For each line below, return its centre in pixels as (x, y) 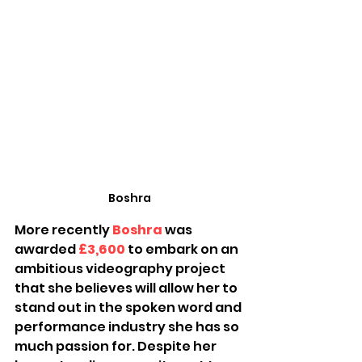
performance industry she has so (128, 327)
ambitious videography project (121, 269)
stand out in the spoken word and (129, 308)
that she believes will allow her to (127, 288)
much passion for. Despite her (117, 347)
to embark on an (184, 250)
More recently (63, 230)
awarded (46, 250)
